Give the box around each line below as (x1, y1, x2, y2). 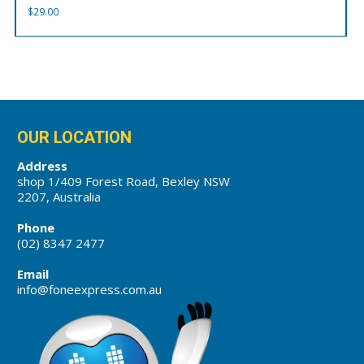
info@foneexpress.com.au (17, 281, 162, 298)
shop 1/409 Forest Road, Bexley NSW (17, 173, 231, 190)
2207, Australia (17, 188, 102, 206)
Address (17, 158, 68, 175)
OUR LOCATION (17, 125, 132, 149)
